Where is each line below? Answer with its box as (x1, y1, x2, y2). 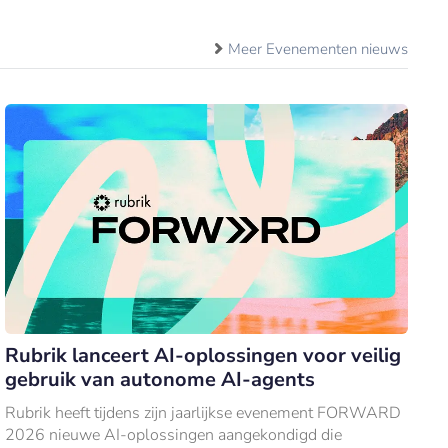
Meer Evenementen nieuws (228, 39, 408, 60)
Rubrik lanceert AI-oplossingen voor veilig (5, 341, 402, 369)
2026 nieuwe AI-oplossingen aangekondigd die (5, 423, 343, 446)
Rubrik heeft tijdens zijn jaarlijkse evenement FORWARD (5, 401, 402, 424)
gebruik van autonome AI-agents (5, 365, 316, 393)
